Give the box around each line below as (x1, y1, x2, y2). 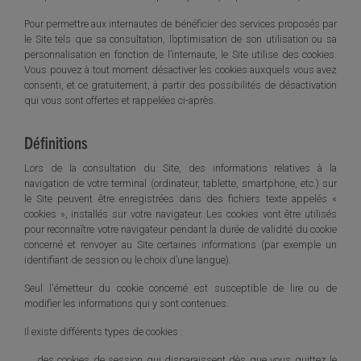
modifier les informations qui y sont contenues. (24, 297, 229, 309)
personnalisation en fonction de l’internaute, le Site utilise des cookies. (24, 48, 337, 60)
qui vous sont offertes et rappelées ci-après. (24, 93, 216, 106)
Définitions (24, 131, 88, 152)
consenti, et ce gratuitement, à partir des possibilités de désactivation (24, 78, 337, 91)
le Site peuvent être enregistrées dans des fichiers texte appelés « (24, 192, 337, 205)
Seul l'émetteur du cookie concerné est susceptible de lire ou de (24, 281, 337, 294)
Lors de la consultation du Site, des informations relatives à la (24, 161, 337, 174)
